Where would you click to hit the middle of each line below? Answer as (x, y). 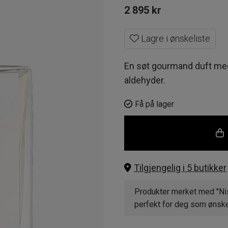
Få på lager (154, 104)
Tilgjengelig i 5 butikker (180, 168)
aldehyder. (145, 80)
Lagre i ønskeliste (175, 38)
